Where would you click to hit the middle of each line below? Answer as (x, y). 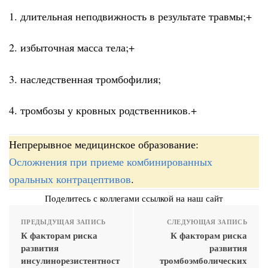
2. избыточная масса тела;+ (72, 48)
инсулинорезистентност (70, 260)
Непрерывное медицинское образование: (104, 144)
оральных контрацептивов (70, 179)
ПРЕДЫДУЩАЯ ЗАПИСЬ (63, 222)
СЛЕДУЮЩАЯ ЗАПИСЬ (207, 222)
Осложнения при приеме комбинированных (111, 161)
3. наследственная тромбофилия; (85, 79)
